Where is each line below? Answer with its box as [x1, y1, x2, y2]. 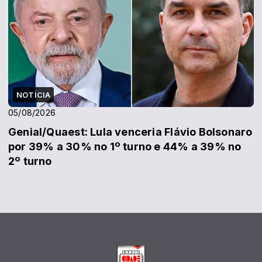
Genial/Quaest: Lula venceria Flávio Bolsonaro [8, 125, 253, 138]
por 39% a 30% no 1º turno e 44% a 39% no [8, 140, 242, 153]
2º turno [8, 154, 52, 167]
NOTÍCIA [16, 89, 51, 99]
